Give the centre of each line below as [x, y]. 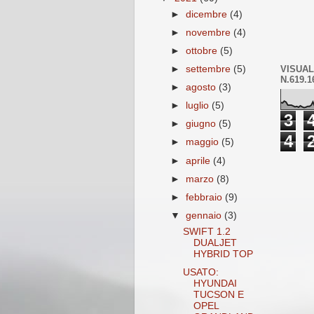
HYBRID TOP [223, 254]
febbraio [206, 197]
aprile [200, 161]
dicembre [208, 14]
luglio [199, 106]
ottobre [203, 50]
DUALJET [215, 243]
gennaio [205, 215]
